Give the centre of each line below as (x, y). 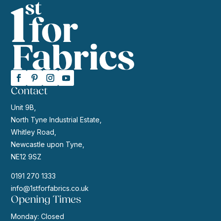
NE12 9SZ (26, 157)
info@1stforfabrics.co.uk (50, 188)
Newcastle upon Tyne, (48, 145)
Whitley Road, (34, 132)
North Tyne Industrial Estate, (56, 120)
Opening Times (46, 200)
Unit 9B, (24, 108)
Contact (29, 91)
